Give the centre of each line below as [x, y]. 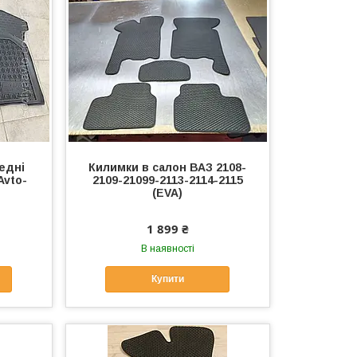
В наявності [167, 248]
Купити [167, 279]
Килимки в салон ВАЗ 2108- [168, 167]
